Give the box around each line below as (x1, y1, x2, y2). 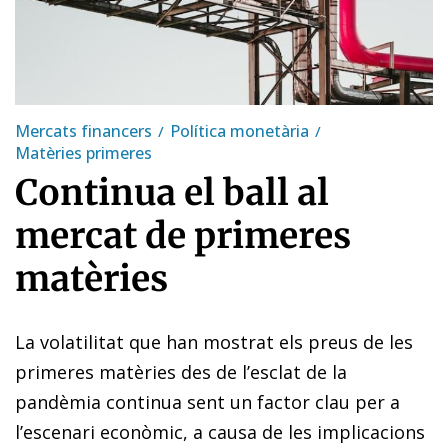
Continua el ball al (15, 170, 329, 215)
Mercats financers (15, 119, 152, 142)
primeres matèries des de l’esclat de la (15, 359, 347, 384)
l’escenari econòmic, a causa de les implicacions (15, 419, 425, 444)
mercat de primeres (15, 213, 351, 258)
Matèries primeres (15, 141, 152, 164)
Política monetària (170, 119, 309, 142)
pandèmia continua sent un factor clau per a (15, 389, 400, 414)
